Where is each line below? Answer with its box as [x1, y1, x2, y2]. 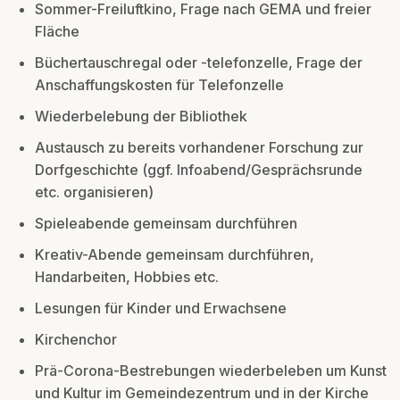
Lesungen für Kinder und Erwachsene [35, 298, 287, 317]
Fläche [35, 21, 79, 40]
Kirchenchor [35, 329, 117, 348]
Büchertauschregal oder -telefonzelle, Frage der [35, 53, 362, 71]
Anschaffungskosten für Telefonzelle [35, 75, 284, 94]
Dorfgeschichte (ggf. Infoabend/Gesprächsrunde [35, 160, 362, 179]
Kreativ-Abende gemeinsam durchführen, [35, 245, 314, 263]
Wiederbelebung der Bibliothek [35, 106, 247, 125]
